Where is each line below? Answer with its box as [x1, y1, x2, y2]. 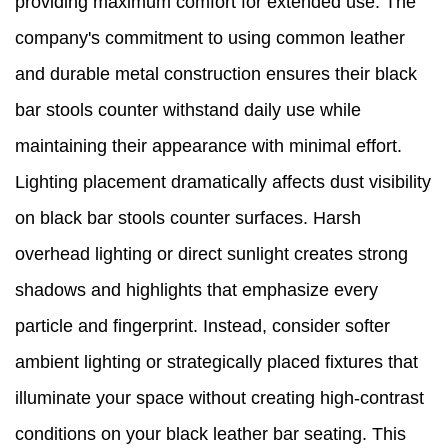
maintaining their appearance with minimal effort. [15, 136, 402, 157]
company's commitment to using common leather [15, 28, 405, 49]
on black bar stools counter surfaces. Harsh [15, 208, 361, 229]
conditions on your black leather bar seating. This [15, 424, 406, 445]
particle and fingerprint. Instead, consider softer [15, 316, 390, 337]
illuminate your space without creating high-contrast [15, 388, 424, 409]
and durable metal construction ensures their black [15, 64, 417, 85]
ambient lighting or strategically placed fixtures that [15, 352, 418, 373]
